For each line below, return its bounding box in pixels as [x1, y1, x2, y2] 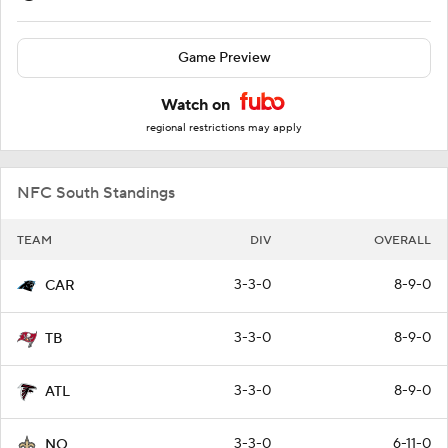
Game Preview [177, 49, 271, 68]
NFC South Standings [17, 183, 175, 204]
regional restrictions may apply [146, 121, 302, 136]
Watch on [161, 95, 234, 116]
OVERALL [374, 233, 431, 249]
